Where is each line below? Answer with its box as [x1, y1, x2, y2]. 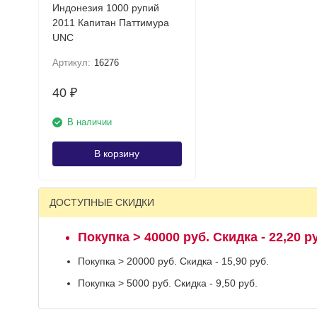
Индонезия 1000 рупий [52, 2, 159, 13]
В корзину [94, 148, 139, 159]
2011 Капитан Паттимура [52, 17, 78, 28]
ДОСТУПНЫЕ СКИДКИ [49, 197, 154, 208]
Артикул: [52, 57, 91, 68]
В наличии [67, 117, 112, 127]
